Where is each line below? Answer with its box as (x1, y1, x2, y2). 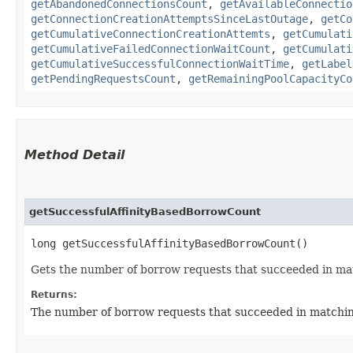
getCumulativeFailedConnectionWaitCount (31, 42, 270, 55)
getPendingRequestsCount (31, 72, 176, 85)
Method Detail (24, 147, 124, 162)
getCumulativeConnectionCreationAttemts (31, 27, 270, 40)
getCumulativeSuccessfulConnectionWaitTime (31, 57, 289, 70)
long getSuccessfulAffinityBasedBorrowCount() (31, 236, 308, 250)
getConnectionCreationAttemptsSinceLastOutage (31, 12, 308, 25)
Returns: (31, 288, 77, 300)
